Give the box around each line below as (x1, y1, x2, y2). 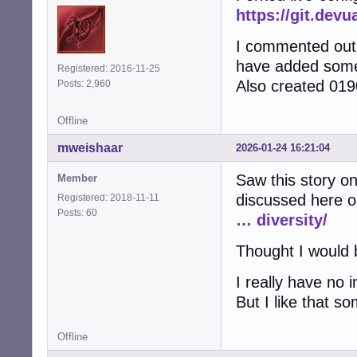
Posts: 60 (57, 206, 102, 218)
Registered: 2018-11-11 (57, 191, 159, 203)
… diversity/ (236, 210, 328, 229)
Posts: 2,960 (57, 77, 116, 89)
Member (57, 171, 97, 184)
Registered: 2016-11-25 (57, 62, 160, 74)
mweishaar (57, 140, 123, 155)
